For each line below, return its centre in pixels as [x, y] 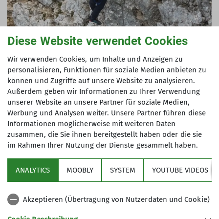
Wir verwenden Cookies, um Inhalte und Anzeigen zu [95, 59]
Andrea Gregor [48, 103]
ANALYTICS [33, 170]
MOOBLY [80, 170]
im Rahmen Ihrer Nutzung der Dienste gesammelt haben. [103, 145]
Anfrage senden [81, 161]
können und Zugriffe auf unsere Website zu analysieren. [101, 81]
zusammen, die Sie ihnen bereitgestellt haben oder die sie [105, 134]
